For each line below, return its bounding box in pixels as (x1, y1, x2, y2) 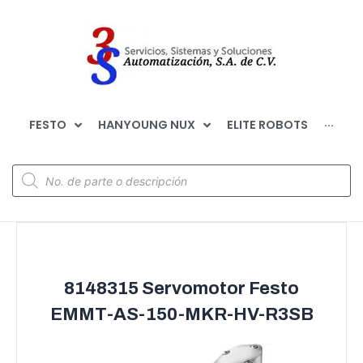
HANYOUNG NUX (98, 117, 195, 133)
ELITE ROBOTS (227, 117, 308, 133)
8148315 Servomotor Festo (64, 279, 299, 298)
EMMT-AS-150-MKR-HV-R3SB (49, 305, 314, 324)
